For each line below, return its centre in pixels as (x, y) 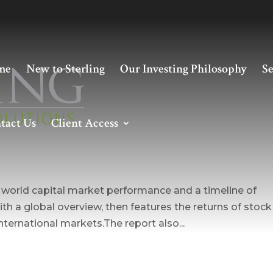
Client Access (85, 123)
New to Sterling (66, 69)
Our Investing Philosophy (183, 69)
